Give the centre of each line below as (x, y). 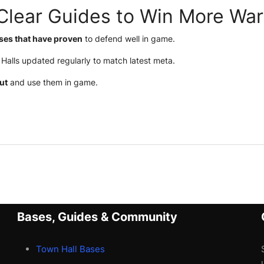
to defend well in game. (129, 38)
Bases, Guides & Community (98, 217)
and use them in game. (53, 82)
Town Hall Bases (71, 249)
